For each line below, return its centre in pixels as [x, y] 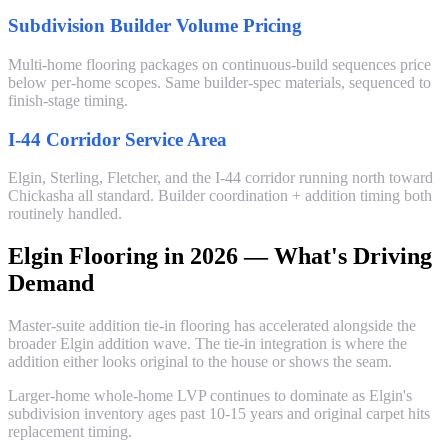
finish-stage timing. [68, 100]
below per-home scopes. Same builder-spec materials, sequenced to [219, 82]
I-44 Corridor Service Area [117, 139]
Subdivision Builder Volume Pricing [155, 26]
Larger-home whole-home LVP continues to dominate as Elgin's [210, 396]
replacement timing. [70, 432]
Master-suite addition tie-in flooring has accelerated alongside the [212, 326]
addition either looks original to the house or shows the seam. [200, 362]
